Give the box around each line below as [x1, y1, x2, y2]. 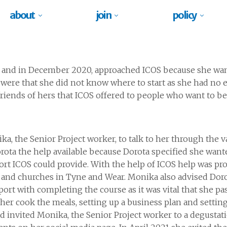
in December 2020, [16, 65, 93, 75]
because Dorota [89, 146, 149, 157]
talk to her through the [129, 134, 221, 144]
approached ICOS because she [95, 65, 211, 75]
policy [172, 9, 197, 21]
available [53, 146, 89, 157]
